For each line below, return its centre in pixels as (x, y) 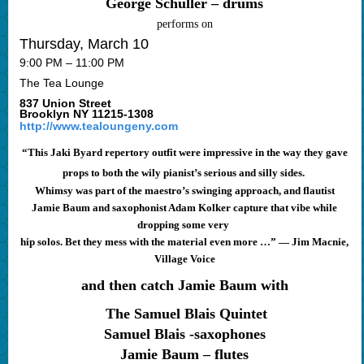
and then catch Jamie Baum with (184, 286)
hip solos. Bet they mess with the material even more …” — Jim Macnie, (185, 242)
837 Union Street (65, 104)
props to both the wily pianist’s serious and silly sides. (184, 173)
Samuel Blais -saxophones (184, 334)
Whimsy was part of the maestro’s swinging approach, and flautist (184, 191)
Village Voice (184, 259)
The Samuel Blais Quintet (185, 314)
